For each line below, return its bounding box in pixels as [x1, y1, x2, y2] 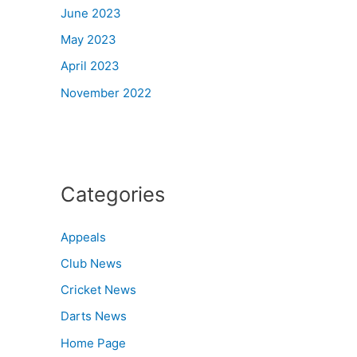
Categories [61, 181, 165, 206]
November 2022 [61, 84, 151, 100]
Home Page [61, 335, 126, 351]
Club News [61, 255, 122, 271]
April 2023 [61, 58, 120, 74]
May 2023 [61, 32, 116, 48]
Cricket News [61, 282, 136, 297]
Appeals [61, 229, 106, 245]
